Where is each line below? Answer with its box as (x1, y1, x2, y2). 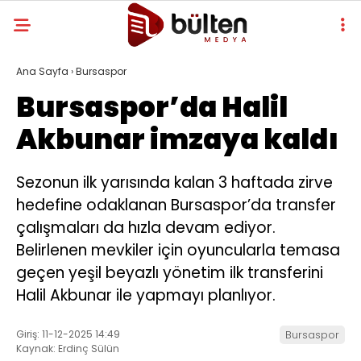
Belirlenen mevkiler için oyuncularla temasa (16, 239, 340, 261)
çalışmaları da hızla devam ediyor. (16, 217, 276, 239)
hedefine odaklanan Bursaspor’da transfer (16, 194, 336, 216)
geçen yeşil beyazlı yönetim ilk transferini (16, 262, 323, 284)
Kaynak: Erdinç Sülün (16, 341, 119, 355)
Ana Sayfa (16, 64, 68, 78)
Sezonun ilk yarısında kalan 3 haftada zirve (16, 172, 333, 193)
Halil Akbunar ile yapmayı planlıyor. (16, 284, 276, 306)
